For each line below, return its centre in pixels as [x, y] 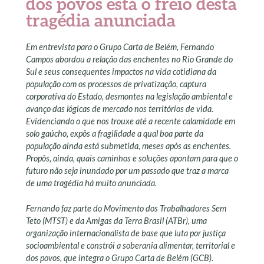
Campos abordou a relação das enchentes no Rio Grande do [129, 60]
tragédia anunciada [101, 20]
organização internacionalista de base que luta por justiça [126, 233]
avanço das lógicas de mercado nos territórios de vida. [120, 109]
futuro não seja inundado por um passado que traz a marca [127, 171]
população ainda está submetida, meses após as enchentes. [128, 146]
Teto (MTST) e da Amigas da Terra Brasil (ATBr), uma [116, 220]
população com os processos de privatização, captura [116, 84]
